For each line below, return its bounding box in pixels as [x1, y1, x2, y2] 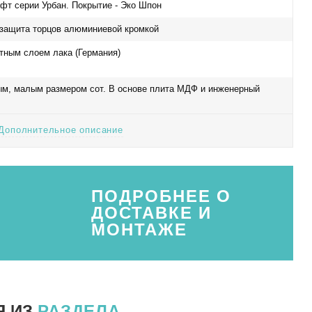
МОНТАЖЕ [91, 220, 187, 239]
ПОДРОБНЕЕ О [91, 187, 232, 205]
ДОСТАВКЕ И [91, 203, 212, 222]
